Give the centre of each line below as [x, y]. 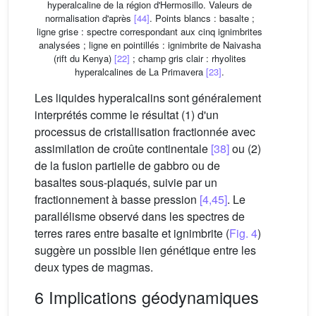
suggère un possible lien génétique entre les [145, 250]
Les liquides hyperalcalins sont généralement [148, 97]
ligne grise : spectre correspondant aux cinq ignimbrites [150, 31]
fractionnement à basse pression [117, 199]
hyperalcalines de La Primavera [140, 71]
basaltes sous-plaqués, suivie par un [126, 182]
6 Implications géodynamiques [147, 297]
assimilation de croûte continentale [123, 148]
